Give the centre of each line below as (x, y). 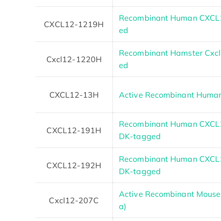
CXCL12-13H (74, 94)
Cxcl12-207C (74, 200)
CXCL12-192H (74, 165)
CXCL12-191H (74, 130)
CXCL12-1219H (74, 24)
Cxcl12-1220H (74, 59)
